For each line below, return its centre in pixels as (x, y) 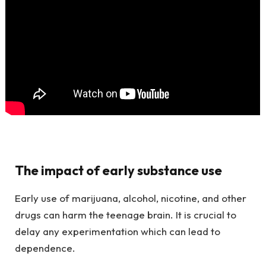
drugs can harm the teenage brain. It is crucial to (126, 214)
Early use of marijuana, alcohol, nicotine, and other (131, 198)
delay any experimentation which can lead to (118, 231)
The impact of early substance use (118, 171)
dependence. (45, 248)
